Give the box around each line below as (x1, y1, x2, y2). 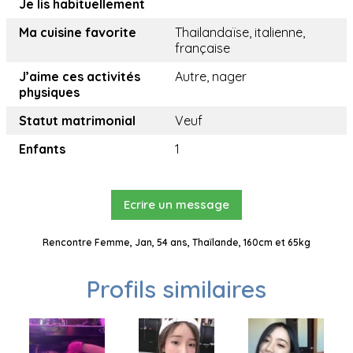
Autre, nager (175, 69, 247, 84)
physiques (19, 84, 80, 100)
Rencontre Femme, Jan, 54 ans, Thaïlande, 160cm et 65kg (43, 236, 310, 248)
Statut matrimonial (19, 113, 136, 128)
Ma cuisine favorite (19, 24, 136, 40)
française (175, 40, 230, 56)
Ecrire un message (124, 197, 229, 212)
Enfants (19, 141, 65, 157)
